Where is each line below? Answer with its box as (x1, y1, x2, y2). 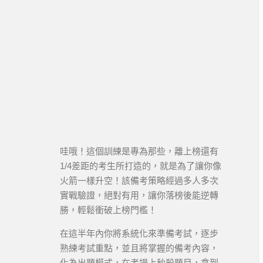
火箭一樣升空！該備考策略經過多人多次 (60, 176, 218, 186)
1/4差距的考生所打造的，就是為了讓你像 (60, 161, 221, 171)
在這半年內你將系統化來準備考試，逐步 (60, 228, 218, 238)
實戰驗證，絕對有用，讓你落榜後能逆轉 (60, 190, 218, 200)
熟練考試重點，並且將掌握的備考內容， (60, 243, 218, 253)
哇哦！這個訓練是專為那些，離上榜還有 (60, 146, 218, 156)
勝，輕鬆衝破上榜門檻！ (60, 205, 157, 215)
